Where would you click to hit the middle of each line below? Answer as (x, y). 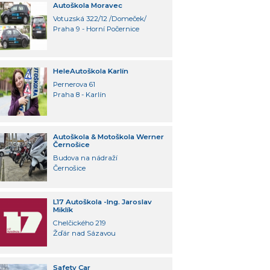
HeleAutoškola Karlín (90, 71)
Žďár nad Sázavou (84, 234)
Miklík (63, 210)
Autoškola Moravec (87, 6)
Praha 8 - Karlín (79, 94)
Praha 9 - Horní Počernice (96, 29)
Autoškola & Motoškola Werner (108, 137)
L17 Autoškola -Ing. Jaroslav (102, 202)
